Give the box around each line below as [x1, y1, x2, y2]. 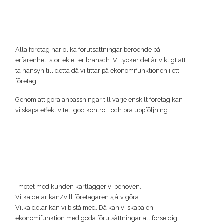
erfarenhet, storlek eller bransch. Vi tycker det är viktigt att [15, 56, 186, 64]
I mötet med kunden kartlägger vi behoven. [15, 183, 141, 191]
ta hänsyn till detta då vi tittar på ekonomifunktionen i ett [15, 67, 179, 75]
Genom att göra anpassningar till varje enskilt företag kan [15, 96, 183, 104]
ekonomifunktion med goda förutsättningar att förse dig [15, 214, 177, 222]
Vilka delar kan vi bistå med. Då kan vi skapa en [15, 204, 153, 212]
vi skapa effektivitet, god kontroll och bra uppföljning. [15, 106, 169, 114]
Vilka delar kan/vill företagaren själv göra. [15, 193, 140, 201]
